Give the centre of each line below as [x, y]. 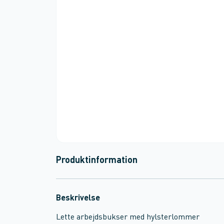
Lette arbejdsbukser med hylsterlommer [128, 217]
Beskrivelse [78, 198]
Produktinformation [97, 160]
